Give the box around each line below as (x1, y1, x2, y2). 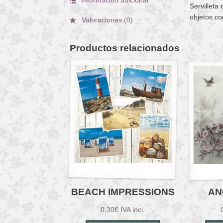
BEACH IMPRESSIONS (71, 186, 175, 198)
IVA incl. (120, 206, 145, 214)
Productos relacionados (70, 42, 180, 54)
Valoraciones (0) (80, 16, 133, 24)
